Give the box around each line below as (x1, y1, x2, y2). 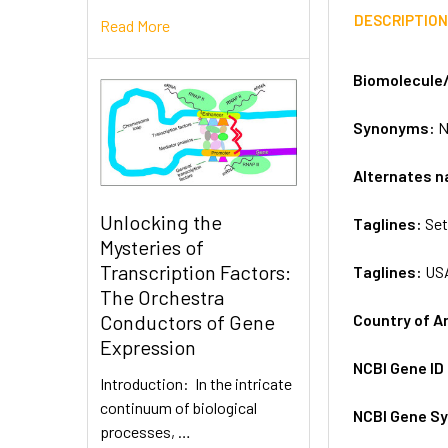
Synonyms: (353, 117, 439, 137)
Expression (100, 335, 196, 360)
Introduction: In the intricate (100, 374, 292, 394)
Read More (100, 15, 170, 35)
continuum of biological (100, 398, 257, 418)
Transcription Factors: (100, 260, 291, 285)
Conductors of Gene (100, 310, 275, 335)
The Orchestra (100, 285, 224, 310)
